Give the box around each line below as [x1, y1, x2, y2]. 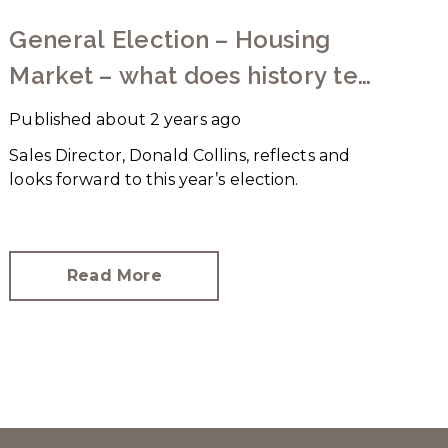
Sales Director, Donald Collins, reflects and [9, 145, 351, 165]
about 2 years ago [96, 109, 242, 129]
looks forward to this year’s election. [9, 169, 299, 189]
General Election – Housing [9, 24, 331, 54]
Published [9, 109, 93, 129]
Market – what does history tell [9, 60, 375, 90]
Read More [66, 265, 162, 285]
